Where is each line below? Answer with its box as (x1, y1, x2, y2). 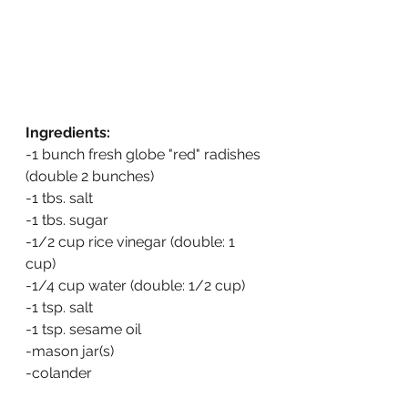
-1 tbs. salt (25, 189, 93, 207)
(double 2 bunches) (25, 168, 154, 185)
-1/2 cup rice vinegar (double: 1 (25, 233, 239, 250)
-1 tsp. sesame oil (25, 321, 141, 338)
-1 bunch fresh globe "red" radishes (25, 146, 264, 163)
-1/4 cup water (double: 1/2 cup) (25, 277, 245, 294)
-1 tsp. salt (25, 299, 93, 316)
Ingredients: (25, 124, 110, 141)
